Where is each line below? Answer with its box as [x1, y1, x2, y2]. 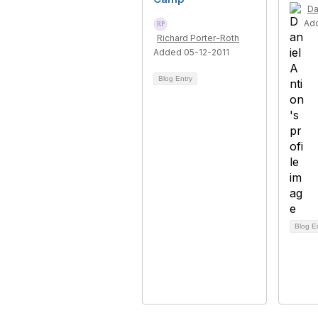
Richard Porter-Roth [157, 33, 239, 43]
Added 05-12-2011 [153, 47, 229, 57]
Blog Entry [158, 75, 192, 82]
